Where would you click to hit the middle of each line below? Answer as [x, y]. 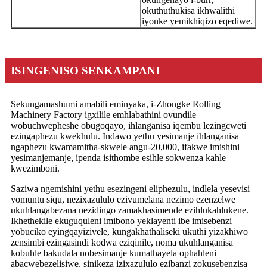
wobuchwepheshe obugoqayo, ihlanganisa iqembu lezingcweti [128, 125]
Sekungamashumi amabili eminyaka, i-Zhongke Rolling [116, 104]
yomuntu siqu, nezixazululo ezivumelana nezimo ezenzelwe [123, 199]
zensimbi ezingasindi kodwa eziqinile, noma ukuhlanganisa [122, 242]
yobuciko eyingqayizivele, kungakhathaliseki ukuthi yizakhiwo [129, 231]
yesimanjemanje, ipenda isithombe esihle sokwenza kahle [118, 157]
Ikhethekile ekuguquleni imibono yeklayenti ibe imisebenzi [121, 221]
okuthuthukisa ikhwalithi [188, 10]
